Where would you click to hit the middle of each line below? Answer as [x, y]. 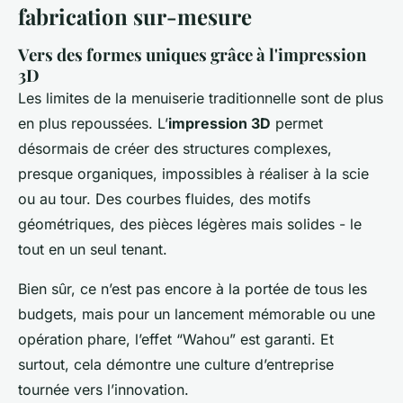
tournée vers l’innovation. [103, 390]
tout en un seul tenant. [93, 250]
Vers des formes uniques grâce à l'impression [192, 55]
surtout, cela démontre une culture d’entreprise [176, 365]
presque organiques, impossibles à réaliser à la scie [193, 174]
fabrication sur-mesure [135, 17]
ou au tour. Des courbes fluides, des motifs [164, 199]
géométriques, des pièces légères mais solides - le [190, 224]
